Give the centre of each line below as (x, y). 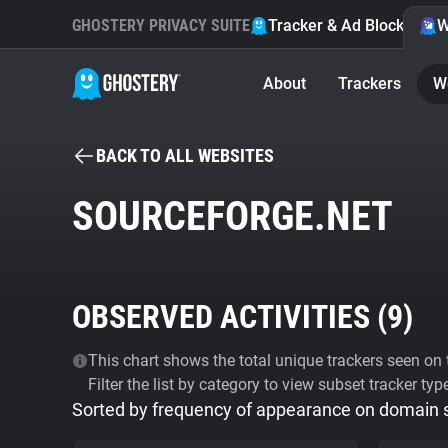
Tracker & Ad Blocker (343, 25)
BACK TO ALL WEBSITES (185, 155)
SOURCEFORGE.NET (232, 216)
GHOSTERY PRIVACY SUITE (161, 25)
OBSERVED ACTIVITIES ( (229, 317)
